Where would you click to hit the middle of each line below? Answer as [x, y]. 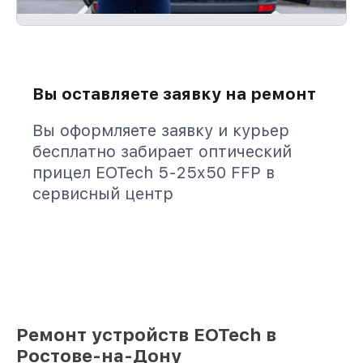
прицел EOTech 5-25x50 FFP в [154, 173]
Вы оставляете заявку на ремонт [174, 94]
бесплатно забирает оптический [162, 152]
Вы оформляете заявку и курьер [161, 130]
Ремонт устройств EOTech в [146, 335]
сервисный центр [103, 194]
